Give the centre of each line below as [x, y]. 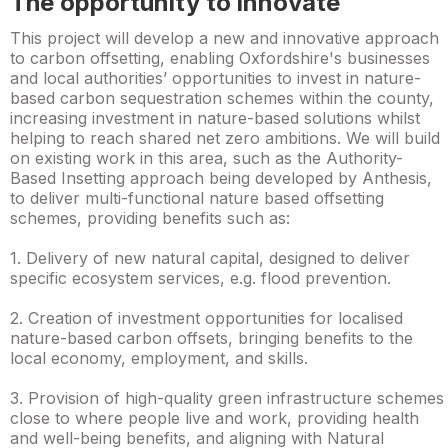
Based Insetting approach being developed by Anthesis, [221, 178]
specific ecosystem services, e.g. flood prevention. [200, 278]
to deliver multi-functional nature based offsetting [197, 198]
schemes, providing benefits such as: [150, 218]
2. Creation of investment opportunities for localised [206, 318]
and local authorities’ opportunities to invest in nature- [215, 78]
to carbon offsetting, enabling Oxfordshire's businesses [220, 58]
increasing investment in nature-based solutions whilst [215, 118]
